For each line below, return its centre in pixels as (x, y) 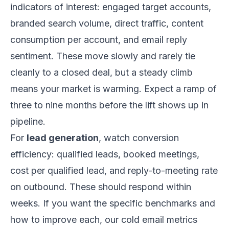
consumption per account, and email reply (99, 39)
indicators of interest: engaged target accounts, (111, 7)
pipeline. (28, 121)
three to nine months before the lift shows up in (109, 105)
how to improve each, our (66, 219)
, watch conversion (139, 138)
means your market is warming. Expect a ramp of (113, 88)
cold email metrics (159, 219)
